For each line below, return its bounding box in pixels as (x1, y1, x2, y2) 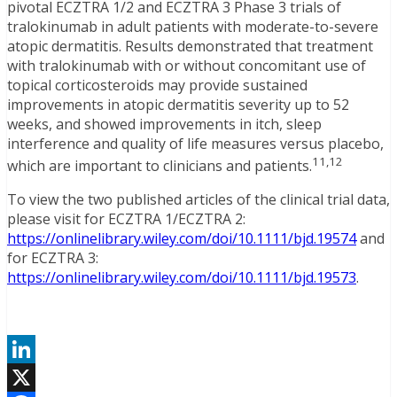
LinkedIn (7, 368, 65, 388)
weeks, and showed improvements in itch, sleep (7, 114, 322, 135)
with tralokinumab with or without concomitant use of (7, 56, 366, 76)
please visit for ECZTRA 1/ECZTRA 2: (7, 209, 245, 230)
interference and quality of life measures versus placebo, (7, 134, 384, 154)
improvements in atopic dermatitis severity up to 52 (7, 95, 349, 115)
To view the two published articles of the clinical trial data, (7, 190, 390, 210)
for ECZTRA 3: (7, 248, 98, 269)
